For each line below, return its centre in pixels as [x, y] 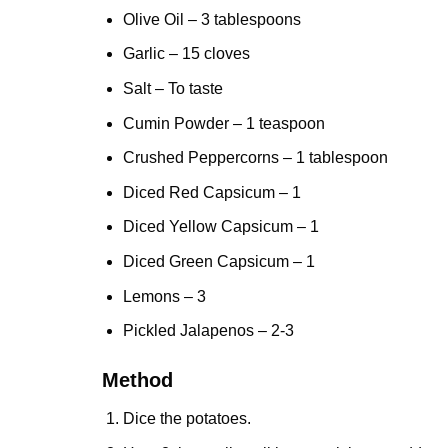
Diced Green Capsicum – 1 [218, 262]
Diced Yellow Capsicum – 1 [220, 227]
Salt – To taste [172, 89]
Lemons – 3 [164, 296]
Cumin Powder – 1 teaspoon [223, 123]
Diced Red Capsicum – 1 [211, 192]
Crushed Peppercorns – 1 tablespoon [255, 158]
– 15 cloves [209, 54]
